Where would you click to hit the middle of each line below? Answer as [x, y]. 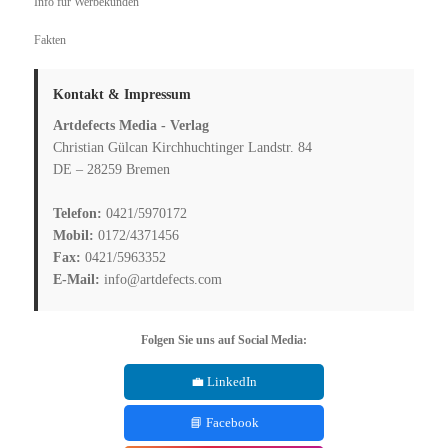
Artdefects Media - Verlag [131, 125]
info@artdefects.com [161, 279]
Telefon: [78, 213]
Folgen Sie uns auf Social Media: [224, 339]
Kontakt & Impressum [122, 94]
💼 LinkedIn [224, 381]
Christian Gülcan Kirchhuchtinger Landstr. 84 [183, 147]
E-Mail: [77, 279]
